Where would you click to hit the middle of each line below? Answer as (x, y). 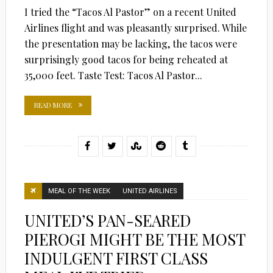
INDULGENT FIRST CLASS (116, 258)
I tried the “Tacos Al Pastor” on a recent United (130, 12)
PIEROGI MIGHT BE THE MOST (134, 239)
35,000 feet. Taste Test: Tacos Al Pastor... (113, 75)
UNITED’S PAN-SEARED (107, 220)
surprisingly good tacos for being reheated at (126, 59)
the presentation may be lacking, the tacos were (130, 43)
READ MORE (53, 105)
